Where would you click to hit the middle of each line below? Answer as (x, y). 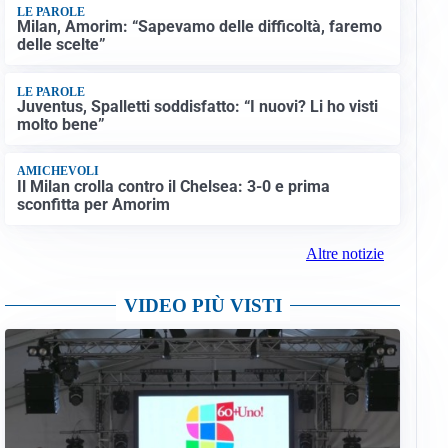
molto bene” (60, 125)
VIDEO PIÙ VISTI (202, 305)
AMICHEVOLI (57, 171)
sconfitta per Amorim (93, 204)
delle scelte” (61, 45)
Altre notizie (344, 253)
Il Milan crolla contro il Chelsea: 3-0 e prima (173, 186)
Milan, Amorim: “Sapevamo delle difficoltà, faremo (199, 27)
